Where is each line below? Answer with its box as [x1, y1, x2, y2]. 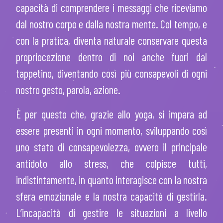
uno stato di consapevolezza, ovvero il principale [16, 140, 207, 153]
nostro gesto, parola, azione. [16, 83, 120, 96]
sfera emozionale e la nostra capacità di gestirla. [16, 189, 207, 203]
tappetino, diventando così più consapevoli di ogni [16, 66, 207, 80]
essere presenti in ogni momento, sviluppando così [16, 123, 207, 137]
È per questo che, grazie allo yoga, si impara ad [16, 107, 207, 120]
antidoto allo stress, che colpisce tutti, [16, 156, 207, 170]
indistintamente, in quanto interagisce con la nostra [16, 173, 207, 186]
